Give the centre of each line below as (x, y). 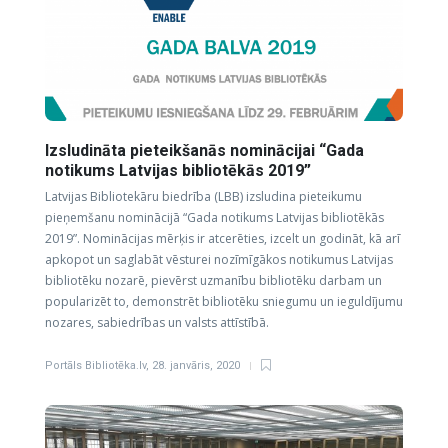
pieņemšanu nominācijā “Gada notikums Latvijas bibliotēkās (214, 217)
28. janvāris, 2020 (196, 365)
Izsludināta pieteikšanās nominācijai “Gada (204, 150)
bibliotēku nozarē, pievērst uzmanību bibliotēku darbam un (213, 280)
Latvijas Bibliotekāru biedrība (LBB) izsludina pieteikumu (203, 196)
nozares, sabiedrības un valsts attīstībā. (157, 322)
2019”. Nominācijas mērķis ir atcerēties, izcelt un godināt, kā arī (222, 238)
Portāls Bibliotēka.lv (95, 365)
